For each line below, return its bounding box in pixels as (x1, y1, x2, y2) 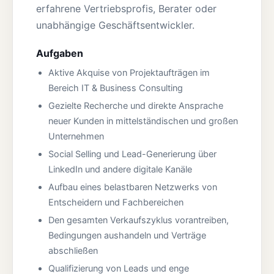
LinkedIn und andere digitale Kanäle (48, 164, 192, 175)
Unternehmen (48, 131, 104, 142)
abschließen (48, 245, 98, 256)
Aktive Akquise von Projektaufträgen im (48, 67, 210, 78)
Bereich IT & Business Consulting (48, 83, 183, 94)
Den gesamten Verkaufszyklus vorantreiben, (48, 215, 229, 226)
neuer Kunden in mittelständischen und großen (48, 116, 238, 127)
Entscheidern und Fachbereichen (48, 197, 183, 208)
